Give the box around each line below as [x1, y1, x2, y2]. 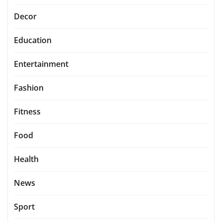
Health [14, 154, 39, 165]
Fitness [14, 106, 41, 117]
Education [14, 35, 52, 46]
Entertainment [14, 58, 68, 70]
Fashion [14, 82, 44, 94]
